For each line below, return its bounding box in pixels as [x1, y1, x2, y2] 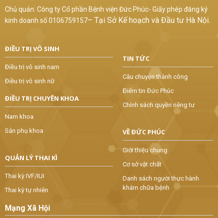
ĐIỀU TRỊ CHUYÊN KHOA [5, 94, 79, 103]
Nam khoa [5, 113, 34, 121]
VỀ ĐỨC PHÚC [122, 127, 165, 137]
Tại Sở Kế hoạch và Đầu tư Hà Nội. [94, 16, 210, 25]
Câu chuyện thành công [122, 73, 188, 81]
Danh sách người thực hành [122, 175, 199, 182]
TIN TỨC [122, 54, 149, 63]
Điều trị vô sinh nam [5, 63, 59, 71]
